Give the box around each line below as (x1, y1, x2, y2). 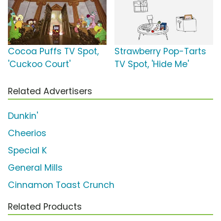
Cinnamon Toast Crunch (8, 179, 114, 191)
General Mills (8, 162, 63, 174)
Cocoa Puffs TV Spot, (8, 45, 99, 58)
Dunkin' (8, 110, 38, 122)
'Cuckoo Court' (8, 58, 71, 71)
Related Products (8, 201, 82, 213)
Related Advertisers (8, 85, 92, 98)
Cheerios (8, 127, 46, 140)
